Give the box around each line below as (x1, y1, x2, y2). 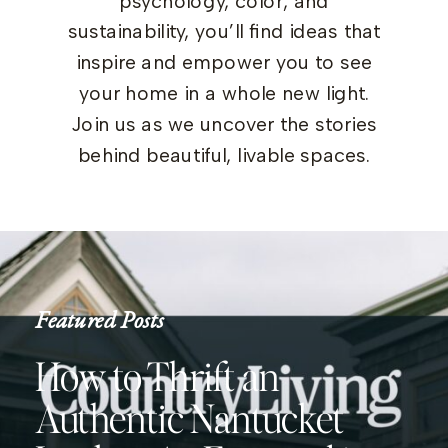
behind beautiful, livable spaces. (77, 143, 371, 168)
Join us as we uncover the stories (71, 112, 377, 137)
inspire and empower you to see (75, 51, 373, 76)
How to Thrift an (35, 349, 280, 400)
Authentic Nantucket (35, 391, 345, 442)
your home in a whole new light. (79, 82, 369, 106)
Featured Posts (35, 303, 164, 335)
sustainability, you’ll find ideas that (67, 20, 381, 45)
